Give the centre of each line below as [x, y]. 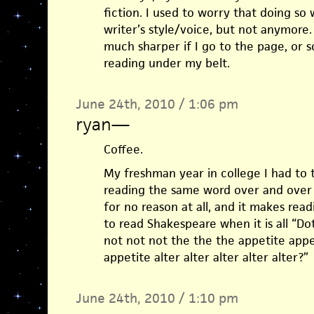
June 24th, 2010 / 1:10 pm [157, 298]
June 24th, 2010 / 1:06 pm [157, 104]
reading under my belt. [166, 63]
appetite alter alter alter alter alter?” [206, 257]
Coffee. [123, 149]
